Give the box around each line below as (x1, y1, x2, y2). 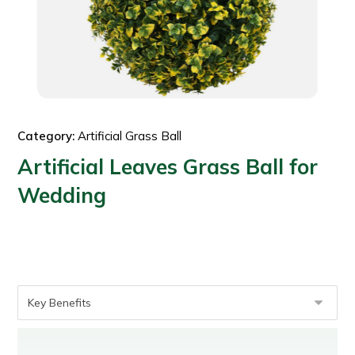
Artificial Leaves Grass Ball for (17, 153, 319, 180)
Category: (17, 128, 75, 143)
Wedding (17, 181, 107, 208)
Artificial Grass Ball (74, 128, 182, 143)
